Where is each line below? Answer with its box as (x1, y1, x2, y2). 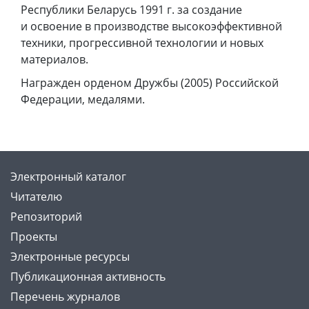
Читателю (10, 188, 62, 204)
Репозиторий (10, 208, 82, 224)
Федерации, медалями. (21, 92, 145, 108)
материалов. (21, 52, 88, 68)
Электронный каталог (10, 168, 126, 184)
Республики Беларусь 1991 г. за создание (21, 2, 242, 18)
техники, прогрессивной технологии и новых (21, 35, 263, 51)
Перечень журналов (10, 288, 120, 304)
